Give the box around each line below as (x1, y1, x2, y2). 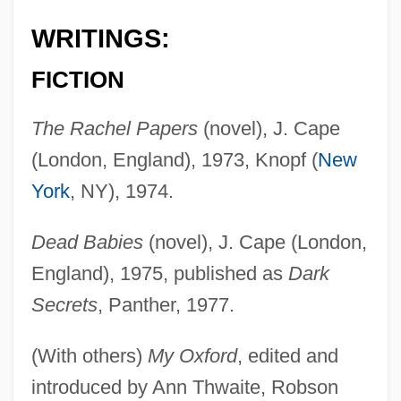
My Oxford (147, 345, 237, 368)
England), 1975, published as (30, 262, 288, 286)
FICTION (30, 67, 124, 93)
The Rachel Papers (30, 117, 198, 141)
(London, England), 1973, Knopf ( (30, 149, 318, 172)
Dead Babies (30, 231, 143, 254)
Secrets (30, 294, 98, 317)
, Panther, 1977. (97, 294, 235, 317)
